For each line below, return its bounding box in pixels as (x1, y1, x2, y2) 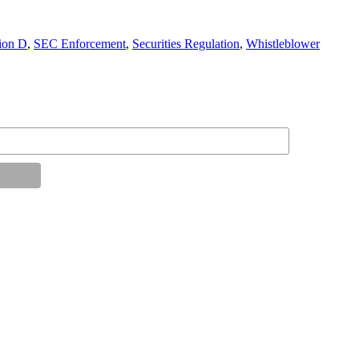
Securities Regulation (132, 36, 240, 50)
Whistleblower (246, 36, 320, 50)
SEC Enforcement (34, 36, 126, 50)
